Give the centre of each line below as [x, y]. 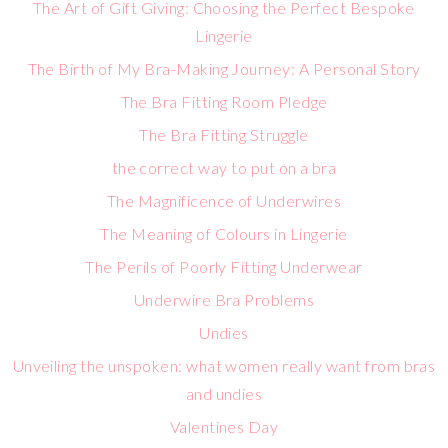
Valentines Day [224, 426]
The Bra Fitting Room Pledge [224, 101]
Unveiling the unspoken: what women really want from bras [224, 365]
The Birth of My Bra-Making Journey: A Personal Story [224, 68]
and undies [224, 393]
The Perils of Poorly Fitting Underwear [224, 266]
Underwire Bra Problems [224, 299]
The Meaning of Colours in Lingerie [224, 233]
